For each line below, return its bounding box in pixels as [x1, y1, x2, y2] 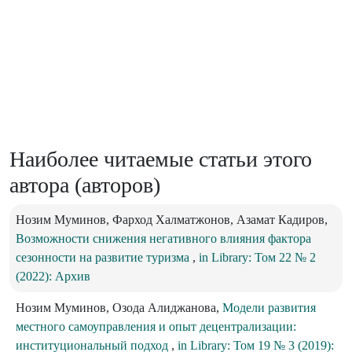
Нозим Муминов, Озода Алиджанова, [16, 301, 222, 315]
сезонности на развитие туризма [16, 251, 192, 265]
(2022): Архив [16, 269, 90, 284]
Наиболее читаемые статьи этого [9, 147, 312, 172]
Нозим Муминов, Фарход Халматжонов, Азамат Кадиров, [16, 213, 328, 227]
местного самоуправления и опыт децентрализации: [16, 320, 296, 334]
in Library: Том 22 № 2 [199, 251, 316, 265]
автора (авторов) [9, 173, 160, 198]
